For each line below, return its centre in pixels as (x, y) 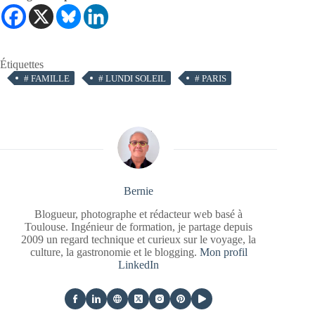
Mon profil (223, 252)
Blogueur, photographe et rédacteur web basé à (139, 214)
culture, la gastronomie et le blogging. (115, 252)
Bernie (139, 191)
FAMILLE (49, 78)
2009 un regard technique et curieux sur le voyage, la (139, 239)
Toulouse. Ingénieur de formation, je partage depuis (139, 226)
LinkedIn (139, 264)
